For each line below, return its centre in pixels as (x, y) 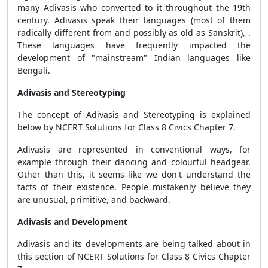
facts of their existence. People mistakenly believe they (134, 187)
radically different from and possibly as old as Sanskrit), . (134, 33)
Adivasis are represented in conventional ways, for (134, 149)
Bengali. (34, 70)
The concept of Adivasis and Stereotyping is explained (134, 115)
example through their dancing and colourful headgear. (134, 162)
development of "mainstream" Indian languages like (134, 58)
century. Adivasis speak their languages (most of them (134, 20)
